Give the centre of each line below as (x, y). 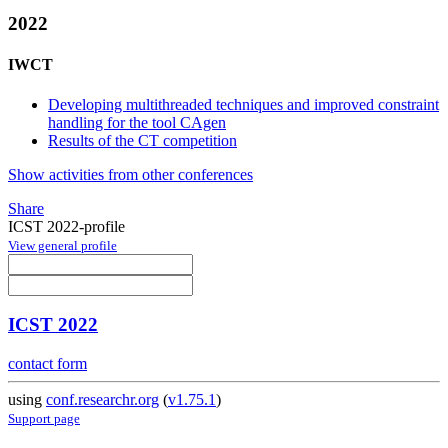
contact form (47, 364)
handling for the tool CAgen (137, 122)
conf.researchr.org (102, 400)
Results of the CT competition (142, 140)
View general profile (62, 245)
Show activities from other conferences (130, 174)
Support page (44, 419)
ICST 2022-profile (66, 226)
